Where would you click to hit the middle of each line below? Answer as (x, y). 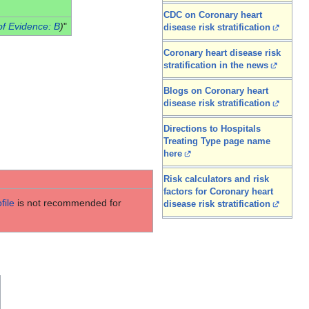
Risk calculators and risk (216, 180)
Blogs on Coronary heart (216, 91)
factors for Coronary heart (218, 192)
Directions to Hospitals (212, 129)
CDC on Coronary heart (213, 16)
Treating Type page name (217, 142)
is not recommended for (68, 202)
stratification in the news (216, 66)
